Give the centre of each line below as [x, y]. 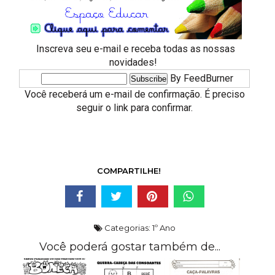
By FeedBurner [201, 78]
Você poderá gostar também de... [130, 247]
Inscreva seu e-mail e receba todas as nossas [135, 48]
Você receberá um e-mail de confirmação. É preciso [134, 94]
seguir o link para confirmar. [135, 107]
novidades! [135, 62]
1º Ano [164, 228]
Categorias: [127, 228]
